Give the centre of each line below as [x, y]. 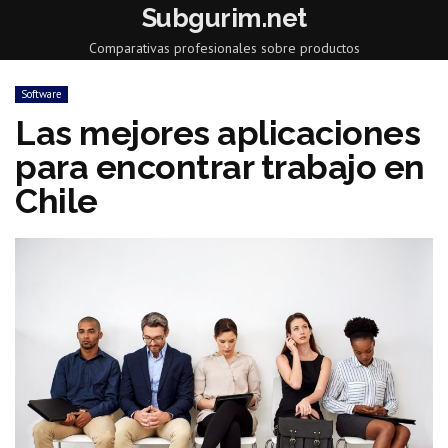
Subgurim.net [224, 18]
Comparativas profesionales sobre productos [224, 48]
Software [41, 94]
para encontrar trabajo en [220, 167]
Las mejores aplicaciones [217, 133]
